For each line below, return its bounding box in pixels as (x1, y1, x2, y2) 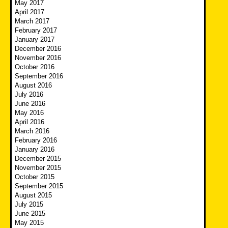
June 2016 (15, 99, 45, 107)
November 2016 (15, 53, 61, 62)
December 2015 (15, 154, 61, 162)
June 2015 (15, 209, 45, 217)
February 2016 (15, 136, 57, 144)
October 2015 (15, 173, 54, 181)
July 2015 (15, 200, 43, 208)
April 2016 (15, 118, 44, 126)
